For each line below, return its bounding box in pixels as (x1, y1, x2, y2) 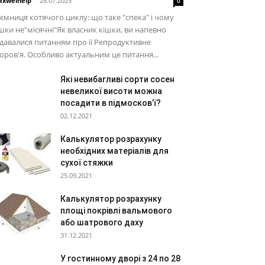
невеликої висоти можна (60, 86, 162, 96)
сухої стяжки (60, 158, 113, 167)
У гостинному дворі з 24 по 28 (60, 254, 180, 263)
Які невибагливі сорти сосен (60, 75, 174, 84)
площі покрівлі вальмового (60, 206, 172, 215)
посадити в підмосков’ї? (60, 98, 161, 108)
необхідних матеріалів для (60, 146, 169, 156)
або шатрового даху (60, 218, 143, 227)
